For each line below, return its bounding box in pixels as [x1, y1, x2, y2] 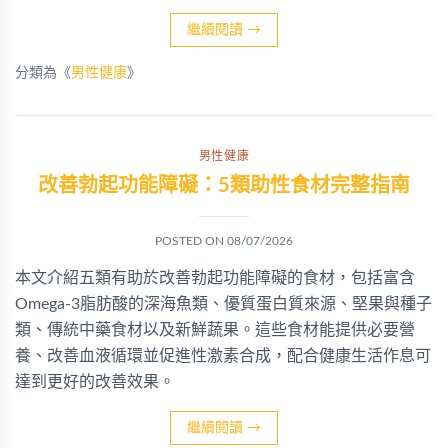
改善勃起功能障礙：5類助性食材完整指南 [38, 176, 410, 196]
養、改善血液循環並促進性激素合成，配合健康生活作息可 [15, 348, 431, 364]
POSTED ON [155, 235, 227, 247]
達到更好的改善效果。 [15, 374, 175, 390]
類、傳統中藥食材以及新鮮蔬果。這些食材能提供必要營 [15, 322, 415, 338]
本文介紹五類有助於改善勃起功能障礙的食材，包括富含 [15, 270, 415, 286]
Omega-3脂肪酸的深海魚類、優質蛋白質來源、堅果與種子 [15, 296, 432, 312]
